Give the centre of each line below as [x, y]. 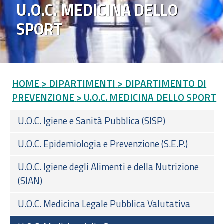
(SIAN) [30, 180]
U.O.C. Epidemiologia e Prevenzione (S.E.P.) [103, 143]
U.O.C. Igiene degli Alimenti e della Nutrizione [108, 166]
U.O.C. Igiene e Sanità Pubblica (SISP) [92, 120]
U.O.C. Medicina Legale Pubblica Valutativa [104, 203]
